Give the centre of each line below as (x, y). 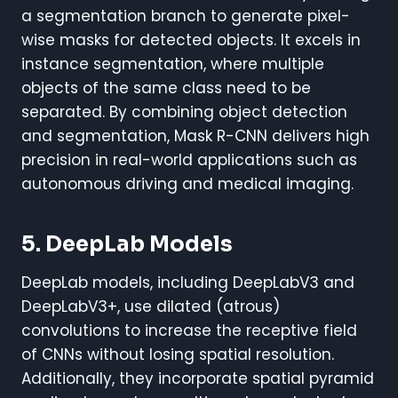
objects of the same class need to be (166, 88)
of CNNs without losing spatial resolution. (178, 354)
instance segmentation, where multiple (173, 64)
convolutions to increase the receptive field (189, 330)
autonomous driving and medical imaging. (187, 183)
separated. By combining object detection (184, 111)
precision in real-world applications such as (189, 159)
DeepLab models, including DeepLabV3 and (188, 282)
